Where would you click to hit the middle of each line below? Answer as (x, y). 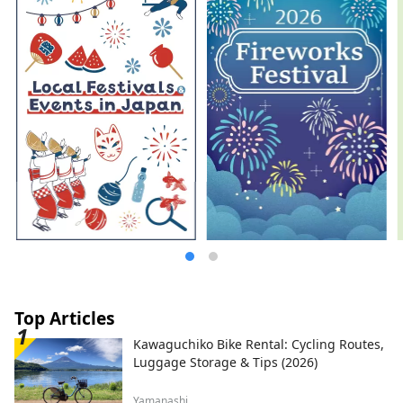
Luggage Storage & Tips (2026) (225, 363)
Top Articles (65, 318)
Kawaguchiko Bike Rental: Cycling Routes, (259, 345)
